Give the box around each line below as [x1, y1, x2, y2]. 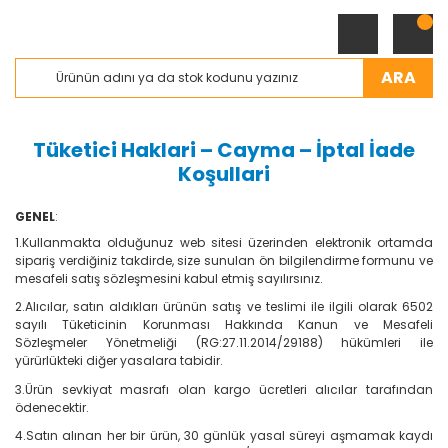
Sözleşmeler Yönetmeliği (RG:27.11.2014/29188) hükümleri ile [15, 334, 433, 352]
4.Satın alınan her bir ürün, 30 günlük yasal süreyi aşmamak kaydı [15, 427, 433, 445]
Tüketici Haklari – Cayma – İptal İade [33, 136, 415, 164]
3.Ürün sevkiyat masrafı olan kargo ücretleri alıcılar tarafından [15, 380, 433, 398]
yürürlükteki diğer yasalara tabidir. [15, 352, 223, 370]
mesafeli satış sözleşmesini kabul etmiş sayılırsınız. [15, 269, 323, 287]
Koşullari [178, 160, 270, 188]
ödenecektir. [15, 398, 89, 416]
